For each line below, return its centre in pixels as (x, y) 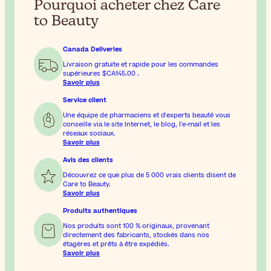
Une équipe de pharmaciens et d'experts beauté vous (147, 115)
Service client (85, 100)
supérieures (83, 73)
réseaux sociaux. (89, 133)
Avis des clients (88, 160)
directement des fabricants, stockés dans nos (136, 235)
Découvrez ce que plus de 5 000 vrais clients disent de (149, 175)
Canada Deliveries (93, 49)
